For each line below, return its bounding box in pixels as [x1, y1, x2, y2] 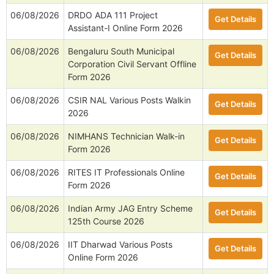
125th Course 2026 [68, 216, 144, 227]
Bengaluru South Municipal [68, 46, 174, 57]
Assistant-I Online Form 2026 [68, 23, 183, 34]
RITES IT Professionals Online [68, 167, 185, 178]
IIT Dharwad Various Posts [68, 239, 172, 250]
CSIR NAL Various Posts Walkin [68, 95, 191, 106]
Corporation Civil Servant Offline [68, 59, 196, 70]
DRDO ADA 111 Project [68, 10, 158, 21]
